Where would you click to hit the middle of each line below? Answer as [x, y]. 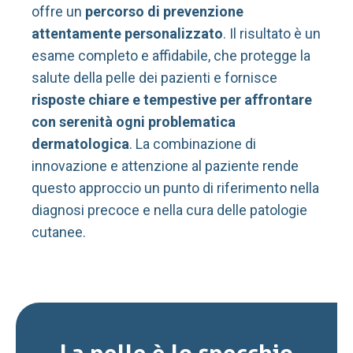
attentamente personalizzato [127, 34]
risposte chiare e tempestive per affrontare [172, 100]
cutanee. [59, 232]
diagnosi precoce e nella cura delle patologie [169, 210]
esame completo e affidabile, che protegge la [171, 56]
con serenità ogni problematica [134, 122]
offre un [58, 12]
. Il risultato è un [272, 34]
